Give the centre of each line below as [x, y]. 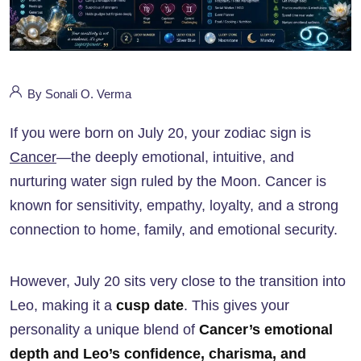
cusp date [150, 306]
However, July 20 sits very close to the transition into [178, 282]
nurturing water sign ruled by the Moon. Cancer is [168, 182]
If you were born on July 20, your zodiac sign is [160, 133]
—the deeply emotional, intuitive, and [175, 158]
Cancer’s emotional [266, 330]
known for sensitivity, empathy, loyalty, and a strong [174, 206]
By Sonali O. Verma [78, 94]
